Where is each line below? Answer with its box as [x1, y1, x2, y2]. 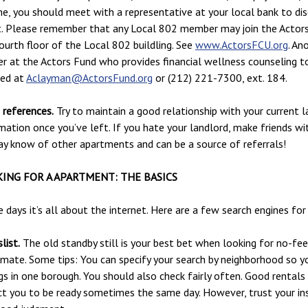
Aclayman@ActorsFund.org [26, 70, 153, 85]
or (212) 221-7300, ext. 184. [153, 70, 287, 85]
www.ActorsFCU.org [195, 37, 288, 52]
